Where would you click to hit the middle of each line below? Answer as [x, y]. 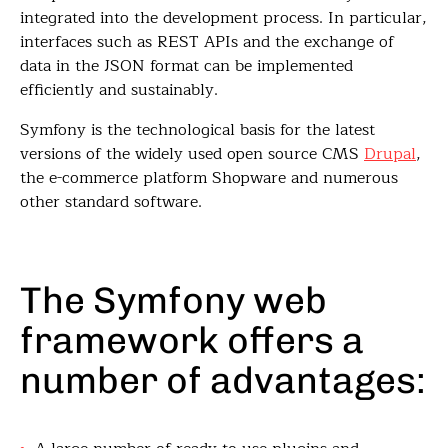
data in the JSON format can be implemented [186, 66]
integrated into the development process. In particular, [223, 18]
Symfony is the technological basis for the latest [197, 130]
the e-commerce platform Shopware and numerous [209, 178]
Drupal [390, 154]
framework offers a [192, 340]
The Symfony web [173, 300]
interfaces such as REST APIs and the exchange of [207, 42]
